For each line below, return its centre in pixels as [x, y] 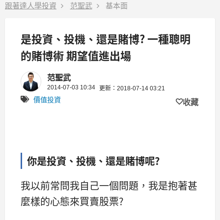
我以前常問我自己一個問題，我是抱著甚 [109, 186]
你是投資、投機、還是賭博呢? [93, 161]
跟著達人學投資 [31, 5]
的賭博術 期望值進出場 [76, 55]
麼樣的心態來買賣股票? [72, 201]
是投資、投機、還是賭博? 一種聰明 [106, 38]
